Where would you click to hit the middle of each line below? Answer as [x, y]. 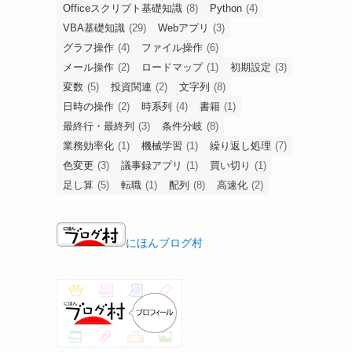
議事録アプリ [152, 165]
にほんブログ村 [164, 242]
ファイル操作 [172, 47]
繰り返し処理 [240, 145]
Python [226, 8]
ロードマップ [172, 67]
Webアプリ [183, 27]
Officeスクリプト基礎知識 [123, 8]
